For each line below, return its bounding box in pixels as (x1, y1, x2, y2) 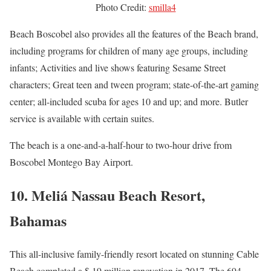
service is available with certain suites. (10, 112, 154, 125)
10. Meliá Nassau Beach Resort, (10, 184, 205, 206)
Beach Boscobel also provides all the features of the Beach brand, (10, 27, 258, 41)
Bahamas (10, 210, 67, 232)
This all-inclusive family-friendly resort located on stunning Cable (10, 247, 259, 260)
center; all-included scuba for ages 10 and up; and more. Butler (10, 95, 248, 108)
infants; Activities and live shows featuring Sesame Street (10, 61, 226, 74)
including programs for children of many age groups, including (10, 44, 248, 57)
